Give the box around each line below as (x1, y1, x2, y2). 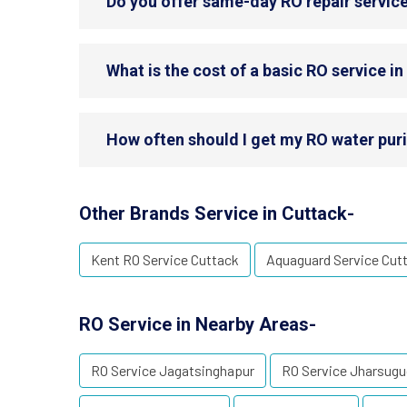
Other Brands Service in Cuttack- (79, 203, 354, 224)
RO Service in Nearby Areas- (79, 313, 316, 335)
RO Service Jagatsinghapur (91, 362, 254, 379)
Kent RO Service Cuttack (91, 251, 239, 268)
